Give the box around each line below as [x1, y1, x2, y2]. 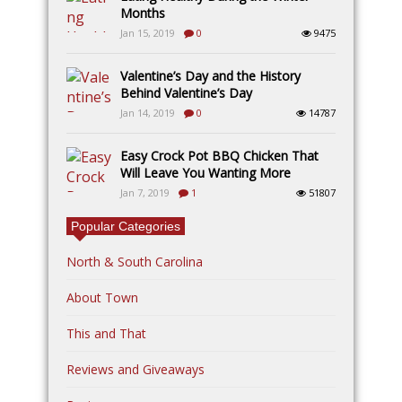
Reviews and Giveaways [66, 361, 205, 379]
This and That [66, 325, 146, 343]
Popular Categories [71, 219, 180, 234]
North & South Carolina [66, 253, 203, 271]
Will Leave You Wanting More [120, 164, 291, 182]
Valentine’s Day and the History [120, 67, 301, 85]
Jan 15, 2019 [120, 26, 175, 40]
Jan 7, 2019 [120, 186, 170, 200]
